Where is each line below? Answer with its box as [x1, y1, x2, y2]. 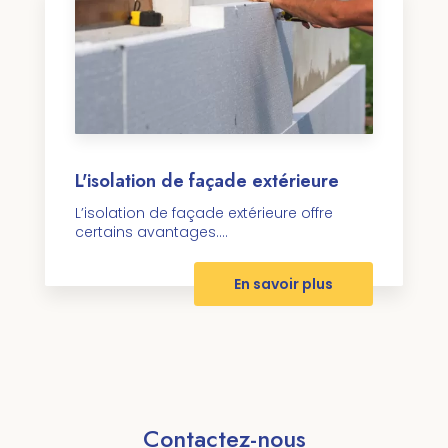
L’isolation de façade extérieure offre [75, 202, 333, 223]
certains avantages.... [75, 221, 228, 242]
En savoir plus [234, 273, 333, 294]
